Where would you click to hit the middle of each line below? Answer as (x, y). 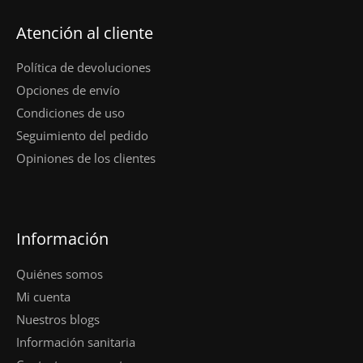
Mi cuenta (43, 296)
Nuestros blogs (58, 319)
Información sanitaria (76, 342)
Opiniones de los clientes (86, 158)
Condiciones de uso (70, 113)
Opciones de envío (68, 90)
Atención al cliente (85, 32)
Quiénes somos (60, 273)
